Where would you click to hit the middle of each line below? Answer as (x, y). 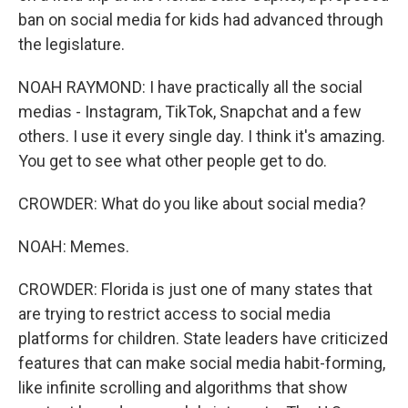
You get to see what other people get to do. (173, 161)
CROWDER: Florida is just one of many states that (195, 289)
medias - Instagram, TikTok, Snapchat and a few (190, 112)
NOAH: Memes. (74, 246)
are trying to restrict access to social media (174, 314)
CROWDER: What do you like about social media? (192, 204)
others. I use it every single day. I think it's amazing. (202, 136)
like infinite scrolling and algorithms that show (183, 388)
